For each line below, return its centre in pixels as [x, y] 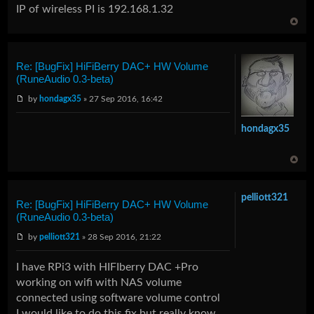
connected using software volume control [118, 298]
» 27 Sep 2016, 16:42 [122, 98]
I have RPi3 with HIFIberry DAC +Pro [108, 267]
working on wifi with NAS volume [99, 283]
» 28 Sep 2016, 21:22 [121, 237]
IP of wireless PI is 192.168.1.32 [95, 9]
